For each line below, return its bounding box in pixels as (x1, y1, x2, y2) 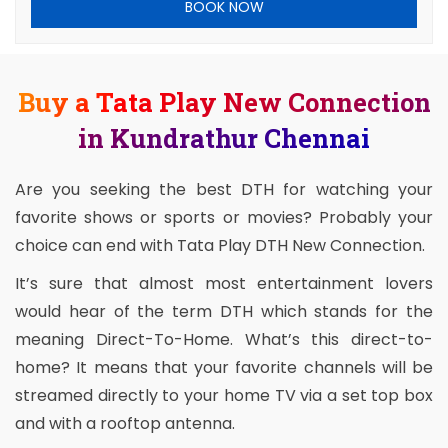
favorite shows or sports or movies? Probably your (15, 206, 433, 230)
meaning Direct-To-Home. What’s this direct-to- (15, 328, 433, 352)
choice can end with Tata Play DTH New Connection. (15, 234, 425, 258)
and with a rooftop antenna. (15, 412, 235, 436)
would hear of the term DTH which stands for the (15, 300, 433, 324)
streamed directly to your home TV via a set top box (15, 384, 433, 408)
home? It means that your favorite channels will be (15, 356, 433, 380)
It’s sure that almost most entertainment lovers (15, 272, 433, 296)
